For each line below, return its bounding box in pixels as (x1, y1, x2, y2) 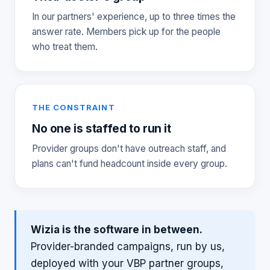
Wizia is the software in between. (31, 224, 202, 236)
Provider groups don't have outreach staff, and (32, 143, 226, 154)
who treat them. (32, 41, 98, 52)
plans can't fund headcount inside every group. (32, 158, 227, 169)
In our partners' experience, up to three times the (32, 11, 236, 22)
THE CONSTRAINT (32, 102, 115, 112)
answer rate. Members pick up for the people (32, 26, 221, 37)
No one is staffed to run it (32, 122, 171, 136)
